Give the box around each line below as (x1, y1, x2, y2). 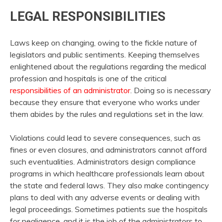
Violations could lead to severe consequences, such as (10, 133, 201, 143)
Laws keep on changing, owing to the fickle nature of (10, 38, 197, 48)
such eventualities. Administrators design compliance (10, 157, 196, 167)
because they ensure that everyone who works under (10, 97, 200, 108)
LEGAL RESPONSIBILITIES (10, 8, 166, 24)
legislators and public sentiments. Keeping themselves (10, 50, 200, 60)
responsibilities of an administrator (10, 85, 130, 96)
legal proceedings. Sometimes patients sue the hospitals (10, 204, 208, 215)
